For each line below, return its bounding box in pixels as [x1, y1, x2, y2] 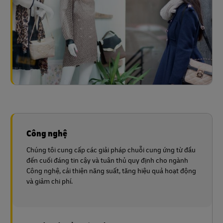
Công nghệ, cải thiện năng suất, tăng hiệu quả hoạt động [26, 165, 196, 175]
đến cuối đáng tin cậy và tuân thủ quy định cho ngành [26, 155, 188, 165]
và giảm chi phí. [26, 176, 73, 186]
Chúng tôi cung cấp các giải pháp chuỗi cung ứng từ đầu [26, 144, 196, 154]
